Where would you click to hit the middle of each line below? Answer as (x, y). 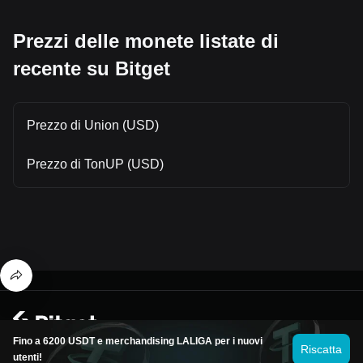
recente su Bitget (92, 68)
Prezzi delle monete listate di (146, 41)
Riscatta (321, 349)
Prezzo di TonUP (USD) (95, 164)
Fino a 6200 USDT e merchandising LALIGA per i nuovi (138, 341)
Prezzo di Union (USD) (93, 125)
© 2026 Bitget (315, 325)
